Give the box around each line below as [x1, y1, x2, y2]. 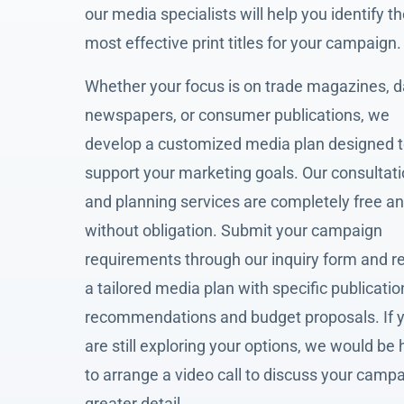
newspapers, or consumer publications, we [85, 105, 390, 124]
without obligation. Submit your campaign [85, 220, 382, 240]
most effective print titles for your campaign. [85, 33, 401, 53]
